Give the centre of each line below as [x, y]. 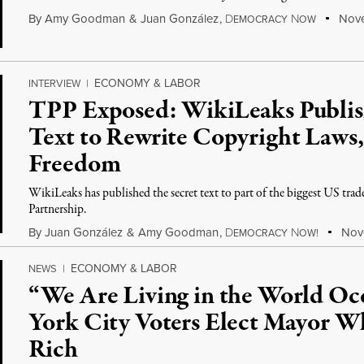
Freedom [75, 165]
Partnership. [58, 210]
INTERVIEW [55, 83]
